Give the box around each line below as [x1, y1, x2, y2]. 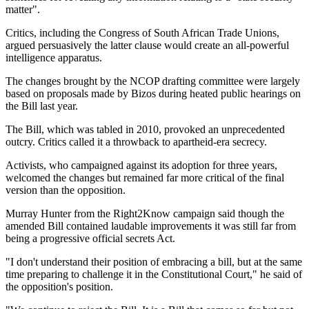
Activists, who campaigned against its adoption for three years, [6, 159, 277, 172]
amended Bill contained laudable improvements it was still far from [6, 220, 296, 232]
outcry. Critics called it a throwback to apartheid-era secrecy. [6, 136, 267, 148]
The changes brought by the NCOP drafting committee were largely [6, 75, 300, 88]
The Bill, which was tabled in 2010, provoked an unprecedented [6, 123, 285, 136]
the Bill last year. [6, 100, 78, 112]
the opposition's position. [6, 281, 113, 293]
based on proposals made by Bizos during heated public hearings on [6, 88, 301, 100]
